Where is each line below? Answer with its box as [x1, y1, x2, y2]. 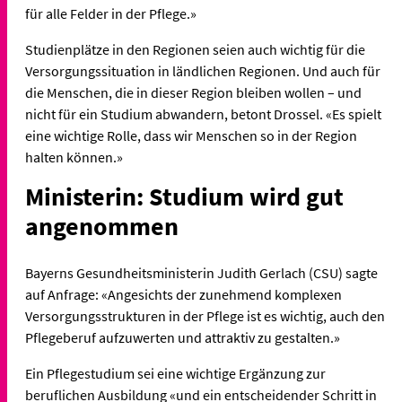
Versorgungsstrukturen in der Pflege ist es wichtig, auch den [25, 307, 385, 326]
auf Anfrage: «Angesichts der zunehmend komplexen [25, 285, 342, 304]
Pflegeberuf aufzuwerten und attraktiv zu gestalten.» [25, 328, 340, 347]
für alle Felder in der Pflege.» [25, 4, 197, 22]
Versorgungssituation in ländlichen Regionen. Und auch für [25, 61, 380, 80]
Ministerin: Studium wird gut [25, 179, 344, 213]
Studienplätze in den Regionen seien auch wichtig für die [25, 39, 365, 58]
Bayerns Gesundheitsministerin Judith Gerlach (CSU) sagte [25, 264, 378, 283]
